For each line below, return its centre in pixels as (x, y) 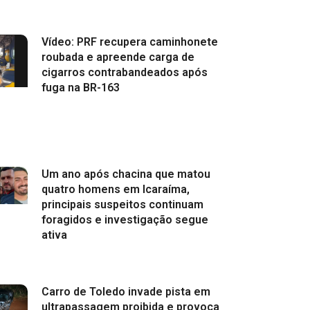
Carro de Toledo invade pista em (126, 291)
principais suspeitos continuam (122, 205)
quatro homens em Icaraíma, (115, 190)
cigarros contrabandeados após (124, 73)
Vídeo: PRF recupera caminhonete (129, 42)
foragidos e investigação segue (125, 220)
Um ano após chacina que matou (126, 174)
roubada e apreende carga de (118, 57)
